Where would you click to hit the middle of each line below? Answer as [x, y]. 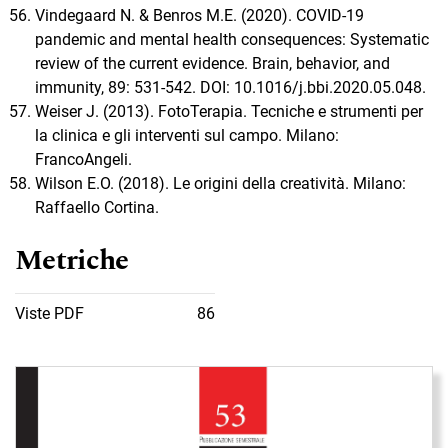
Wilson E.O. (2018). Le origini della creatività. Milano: [220, 184]
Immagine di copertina [82, 373]
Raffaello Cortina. [97, 208]
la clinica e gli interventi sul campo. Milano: [187, 136]
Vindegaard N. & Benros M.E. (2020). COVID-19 [199, 16]
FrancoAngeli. [83, 160]
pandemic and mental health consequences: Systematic [232, 40]
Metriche [72, 261]
